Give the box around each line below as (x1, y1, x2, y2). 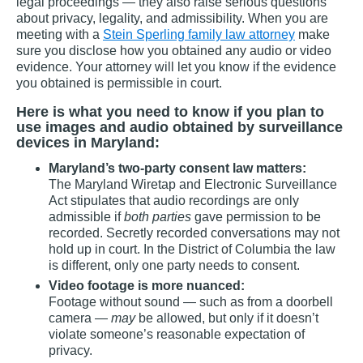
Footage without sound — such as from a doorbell (49, 295, 333, 310)
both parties (124, 210, 191, 224)
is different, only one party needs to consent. (49, 258, 300, 273)
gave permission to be (191, 210, 321, 224)
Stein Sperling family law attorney (103, 28, 295, 42)
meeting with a (16, 28, 103, 42)
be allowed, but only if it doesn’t (135, 311, 318, 326)
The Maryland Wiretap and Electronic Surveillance (49, 177, 337, 192)
